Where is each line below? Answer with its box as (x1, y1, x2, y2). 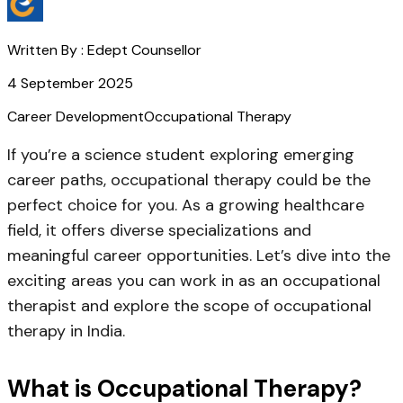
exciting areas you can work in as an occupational (7, 270, 381, 292)
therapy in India (7, 320, 122, 343)
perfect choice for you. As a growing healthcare (7, 194, 364, 217)
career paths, (7, 169, 111, 192)
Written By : (7, 40, 87, 60)
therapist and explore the (7, 295, 203, 318)
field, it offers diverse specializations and (7, 219, 311, 242)
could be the (272, 169, 371, 192)
